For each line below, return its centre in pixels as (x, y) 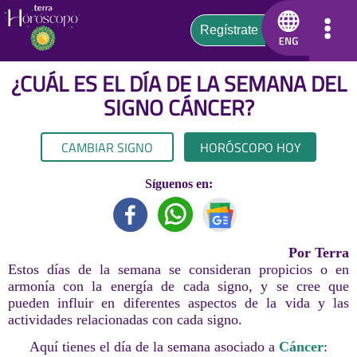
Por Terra (319, 253)
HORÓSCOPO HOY (250, 147)
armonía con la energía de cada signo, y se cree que (178, 286)
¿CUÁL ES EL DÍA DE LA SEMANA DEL (178, 84)
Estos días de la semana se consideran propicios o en (178, 270)
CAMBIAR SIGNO (107, 147)
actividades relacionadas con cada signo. (125, 320)
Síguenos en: (178, 184)
